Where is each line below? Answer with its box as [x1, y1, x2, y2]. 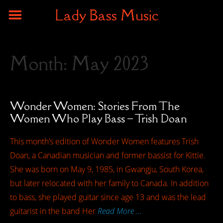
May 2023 [72, 51, 149, 75]
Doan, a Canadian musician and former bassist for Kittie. [10, 150, 206, 161]
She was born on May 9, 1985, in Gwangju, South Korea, [10, 164, 204, 175]
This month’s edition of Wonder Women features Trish [10, 136, 199, 147]
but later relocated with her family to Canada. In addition [10, 178, 209, 189]
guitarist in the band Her [10, 206, 98, 217]
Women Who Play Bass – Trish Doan [10, 111, 187, 125]
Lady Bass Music [54, 5, 159, 24]
